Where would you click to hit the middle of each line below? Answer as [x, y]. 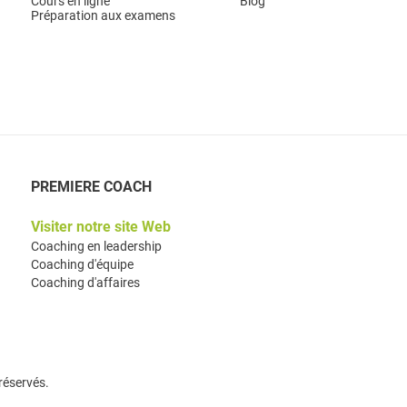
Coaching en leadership [96, 246]
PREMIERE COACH [91, 187]
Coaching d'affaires [85, 283]
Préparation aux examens [103, 15]
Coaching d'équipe [82, 264]
